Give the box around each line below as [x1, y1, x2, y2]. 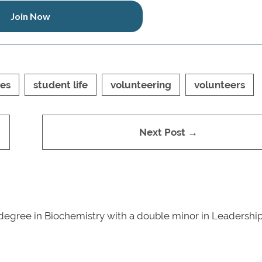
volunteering [111, 78, 171, 91]
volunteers [194, 78, 245, 91]
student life [33, 78, 88, 91]
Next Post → [139, 126, 198, 138]
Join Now [10, 10, 50, 22]
